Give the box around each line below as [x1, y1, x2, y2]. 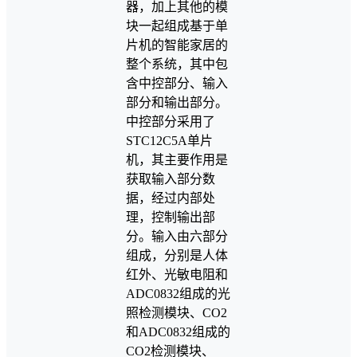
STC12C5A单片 [126, 134, 213, 148]
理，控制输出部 [126, 210, 215, 225]
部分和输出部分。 [126, 96, 228, 110]
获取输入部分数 [126, 172, 215, 186]
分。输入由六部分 [126, 229, 228, 244]
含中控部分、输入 [126, 76, 228, 91]
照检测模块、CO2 [126, 306, 227, 320]
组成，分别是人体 [126, 249, 228, 263]
